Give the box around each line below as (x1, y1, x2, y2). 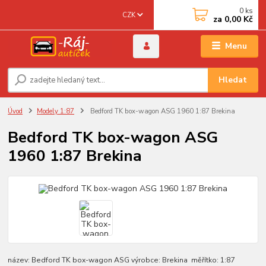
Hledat (218, 74, 248, 85)
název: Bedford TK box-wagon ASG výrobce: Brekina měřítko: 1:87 (8, 255, 235, 265)
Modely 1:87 (37, 106, 74, 116)
